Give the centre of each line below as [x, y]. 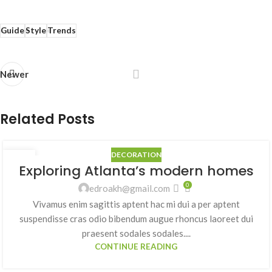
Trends [62, 31]
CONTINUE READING [136, 246]
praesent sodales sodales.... [136, 233]
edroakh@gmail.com [129, 189]
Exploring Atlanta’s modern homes [136, 171]
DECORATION [136, 155]
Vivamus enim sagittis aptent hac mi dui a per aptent [136, 204]
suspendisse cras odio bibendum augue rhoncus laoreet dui [136, 218]
